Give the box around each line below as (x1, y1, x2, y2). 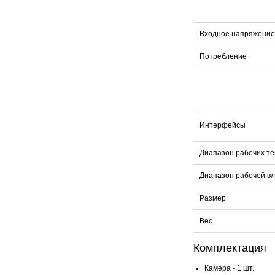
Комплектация (193, 242, 266, 255)
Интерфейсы (199, 121, 246, 130)
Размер (199, 194, 226, 203)
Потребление (199, 52, 247, 61)
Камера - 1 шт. (204, 264, 254, 273)
